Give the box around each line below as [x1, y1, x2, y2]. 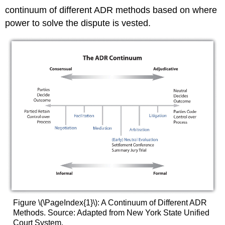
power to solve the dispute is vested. [5, 18, 151, 29]
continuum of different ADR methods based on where [5, 5, 217, 16]
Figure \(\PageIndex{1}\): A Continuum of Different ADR [13, 198, 207, 207]
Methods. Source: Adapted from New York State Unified [13, 208, 209, 217]
